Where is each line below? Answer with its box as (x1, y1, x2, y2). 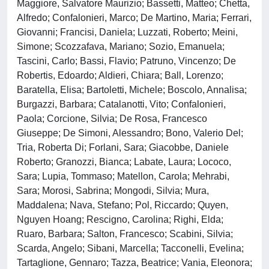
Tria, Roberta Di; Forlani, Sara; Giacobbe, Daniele (17, 142, 229, 153)
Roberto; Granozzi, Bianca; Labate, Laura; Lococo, (17, 157, 231, 167)
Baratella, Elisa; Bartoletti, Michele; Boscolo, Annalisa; (17, 85, 247, 95)
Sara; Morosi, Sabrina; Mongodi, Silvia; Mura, (17, 186, 209, 196)
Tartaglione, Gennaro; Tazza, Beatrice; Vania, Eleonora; (17, 258, 252, 268)
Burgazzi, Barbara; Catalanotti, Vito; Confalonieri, (17, 99, 226, 109)
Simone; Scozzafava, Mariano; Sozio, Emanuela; (17, 41, 225, 52)
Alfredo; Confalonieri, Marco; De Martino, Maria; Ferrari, (17, 13, 252, 23)
